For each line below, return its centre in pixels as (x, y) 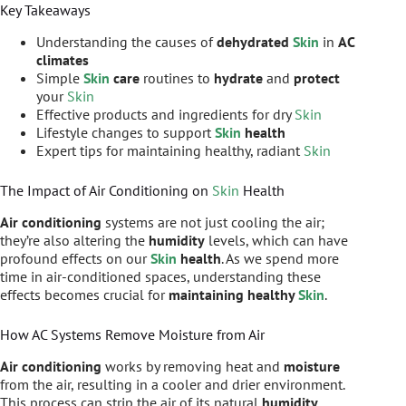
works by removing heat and (193, 366)
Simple (60, 78)
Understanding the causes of (126, 42)
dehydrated (255, 42)
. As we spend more (280, 258)
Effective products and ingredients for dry (165, 115)
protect (317, 78)
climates (63, 60)
